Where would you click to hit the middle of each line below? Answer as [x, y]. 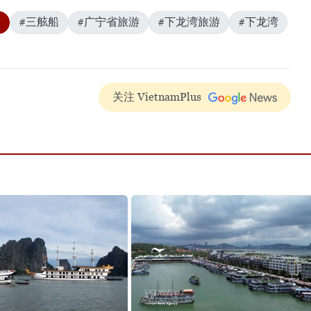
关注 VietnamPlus [157, 97]
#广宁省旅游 [108, 22]
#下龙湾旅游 [189, 22]
